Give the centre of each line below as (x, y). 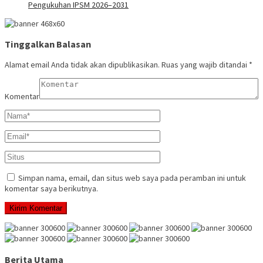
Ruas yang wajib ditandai (205, 65)
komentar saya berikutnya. (51, 189)
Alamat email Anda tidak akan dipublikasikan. (82, 65)
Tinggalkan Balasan (48, 44)
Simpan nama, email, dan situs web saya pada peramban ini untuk (132, 178)
